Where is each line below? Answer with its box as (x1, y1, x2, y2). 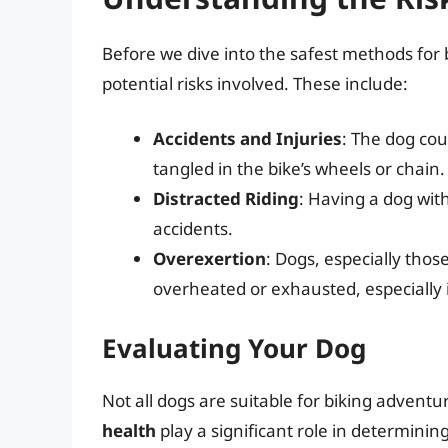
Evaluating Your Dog (102, 329, 366, 366)
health (102, 418, 156, 442)
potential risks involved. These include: (102, 71, 408, 95)
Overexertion (153, 247, 266, 271)
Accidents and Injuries (153, 127, 342, 151)
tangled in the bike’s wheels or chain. (153, 157, 445, 181)
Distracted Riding (153, 187, 299, 211)
